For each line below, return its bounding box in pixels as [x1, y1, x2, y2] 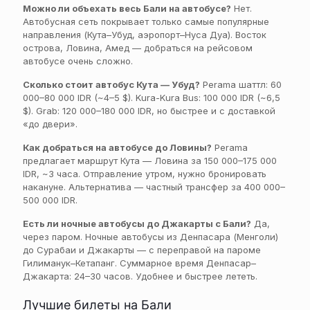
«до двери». [23, 118, 77, 129]
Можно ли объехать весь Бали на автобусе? [23, 3, 231, 14]
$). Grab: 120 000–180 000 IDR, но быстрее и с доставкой [23, 105, 275, 116]
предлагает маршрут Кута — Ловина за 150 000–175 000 [23, 155, 277, 166]
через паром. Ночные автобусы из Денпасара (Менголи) [23, 231, 278, 242]
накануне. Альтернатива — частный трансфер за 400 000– [23, 181, 285, 192]
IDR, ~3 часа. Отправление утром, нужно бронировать [23, 168, 266, 179]
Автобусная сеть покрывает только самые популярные [23, 16, 269, 27]
